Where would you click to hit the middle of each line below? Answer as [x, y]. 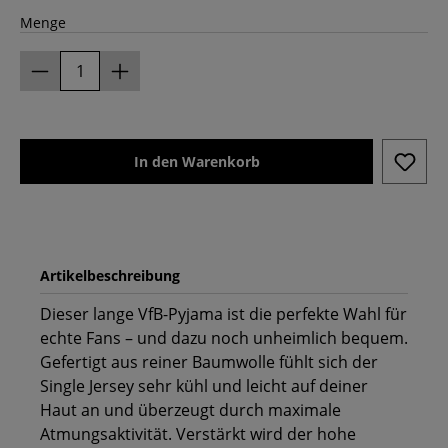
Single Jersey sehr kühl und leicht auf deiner [204, 386]
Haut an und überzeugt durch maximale [190, 410]
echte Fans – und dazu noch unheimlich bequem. [224, 338]
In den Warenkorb [196, 162]
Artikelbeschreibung [110, 276]
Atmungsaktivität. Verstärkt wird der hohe [198, 434]
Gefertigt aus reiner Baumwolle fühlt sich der [209, 362]
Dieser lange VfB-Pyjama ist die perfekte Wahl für [223, 314]
